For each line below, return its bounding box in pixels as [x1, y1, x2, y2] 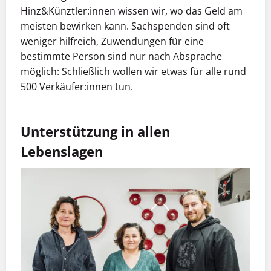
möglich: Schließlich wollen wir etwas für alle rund [21, 65, 246, 79]
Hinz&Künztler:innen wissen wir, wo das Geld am [21, 4, 243, 18]
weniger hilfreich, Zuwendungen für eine [21, 34, 204, 48]
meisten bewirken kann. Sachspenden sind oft [21, 19, 230, 33]
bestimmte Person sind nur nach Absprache [21, 50, 222, 64]
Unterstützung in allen [21, 122, 170, 141]
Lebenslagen [21, 142, 103, 161]
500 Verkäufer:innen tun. [21, 80, 133, 94]
